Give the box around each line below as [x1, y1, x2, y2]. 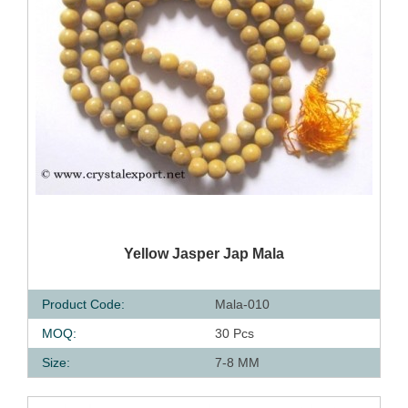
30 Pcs [215, 326, 254, 341]
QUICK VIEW [91, 242, 164, 256]
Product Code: [42, 297, 125, 311]
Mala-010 [215, 297, 270, 311]
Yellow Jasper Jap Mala [124, 246, 284, 261]
